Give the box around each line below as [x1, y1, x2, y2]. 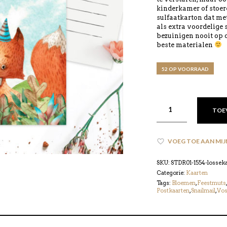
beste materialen [156, 41, 214, 49]
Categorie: [156, 169, 186, 176]
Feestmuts [197, 179, 226, 186]
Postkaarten [156, 187, 190, 194]
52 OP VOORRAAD [161, 66, 209, 72]
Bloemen [171, 179, 196, 186]
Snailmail [191, 187, 215, 194]
